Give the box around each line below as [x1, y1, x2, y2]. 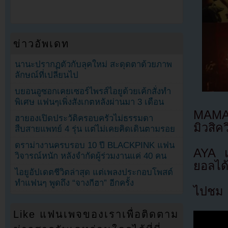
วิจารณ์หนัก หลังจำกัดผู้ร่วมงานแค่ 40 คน [15, 151, 167, 161]
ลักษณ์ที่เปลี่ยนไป [15, 70, 79, 80]
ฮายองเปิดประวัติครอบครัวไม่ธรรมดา [15, 113, 154, 124]
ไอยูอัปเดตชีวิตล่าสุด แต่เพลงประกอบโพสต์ [15, 167, 174, 178]
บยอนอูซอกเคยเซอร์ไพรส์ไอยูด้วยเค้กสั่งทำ [15, 87, 172, 97]
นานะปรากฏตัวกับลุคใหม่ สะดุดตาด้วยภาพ [15, 59, 173, 69]
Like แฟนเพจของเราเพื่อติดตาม [13, 209, 179, 220]
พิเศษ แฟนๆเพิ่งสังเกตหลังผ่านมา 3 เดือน [15, 97, 164, 107]
